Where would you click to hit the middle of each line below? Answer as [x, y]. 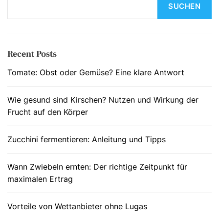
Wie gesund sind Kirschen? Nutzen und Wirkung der [103, 100]
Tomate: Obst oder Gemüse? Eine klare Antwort [96, 73]
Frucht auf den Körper [48, 112]
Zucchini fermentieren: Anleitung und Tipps [87, 140]
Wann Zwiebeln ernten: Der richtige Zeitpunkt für [97, 167]
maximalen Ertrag [40, 179]
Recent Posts [32, 54]
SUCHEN [185, 6]
